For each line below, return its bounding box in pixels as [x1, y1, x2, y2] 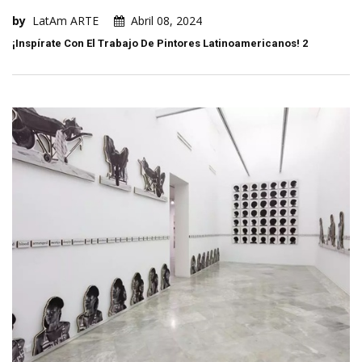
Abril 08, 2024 [131, 12, 202, 28]
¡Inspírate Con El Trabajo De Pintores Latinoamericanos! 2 [12, 36, 308, 49]
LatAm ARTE [32, 12, 99, 28]
